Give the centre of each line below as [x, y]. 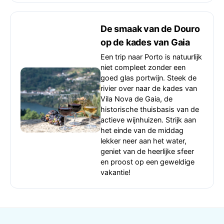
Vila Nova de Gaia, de [136, 99]
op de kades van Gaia [145, 42]
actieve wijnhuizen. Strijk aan [148, 120]
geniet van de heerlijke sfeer [147, 151]
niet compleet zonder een [143, 67]
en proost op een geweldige [147, 162]
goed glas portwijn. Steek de [148, 78]
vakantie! [115, 172]
